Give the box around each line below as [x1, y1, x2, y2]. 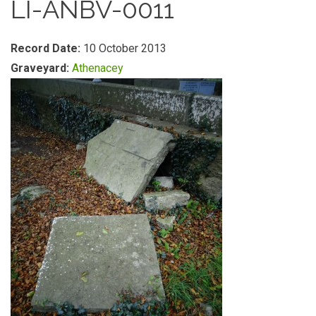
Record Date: [11, 42, 83, 55]
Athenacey [72, 61, 123, 75]
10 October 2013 [83, 42, 166, 55]
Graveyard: [11, 61, 72, 75]
